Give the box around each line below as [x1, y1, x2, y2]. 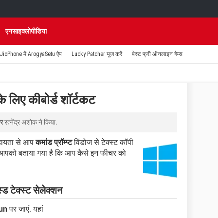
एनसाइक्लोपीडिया [5, 27, 47, 35]
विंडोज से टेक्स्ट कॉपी [72, 138, 133, 147]
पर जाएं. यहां [7, 204, 43, 214]
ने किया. [37, 118, 57, 126]
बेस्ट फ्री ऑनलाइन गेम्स [132, 51, 182, 57]
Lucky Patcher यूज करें [72, 51, 122, 57]
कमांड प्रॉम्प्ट [36, 138, 72, 147]
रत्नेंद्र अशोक [4, 118, 37, 126]
